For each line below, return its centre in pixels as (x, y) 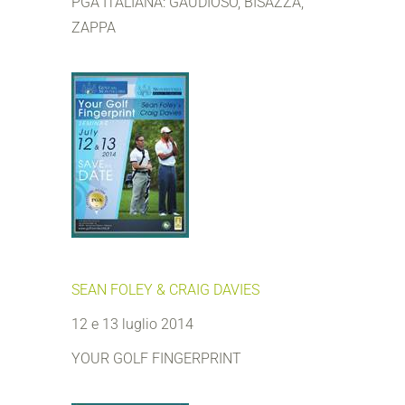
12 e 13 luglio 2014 (132, 324)
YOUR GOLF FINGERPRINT (156, 358)
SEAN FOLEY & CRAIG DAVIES (165, 290)
